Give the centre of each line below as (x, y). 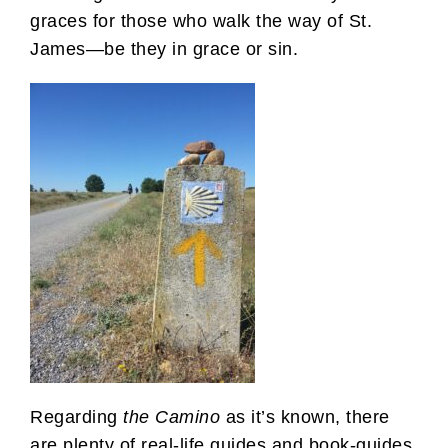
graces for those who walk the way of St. (201, 20)
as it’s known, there (305, 416)
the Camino (171, 416)
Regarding (76, 416)
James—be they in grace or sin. (164, 48)
